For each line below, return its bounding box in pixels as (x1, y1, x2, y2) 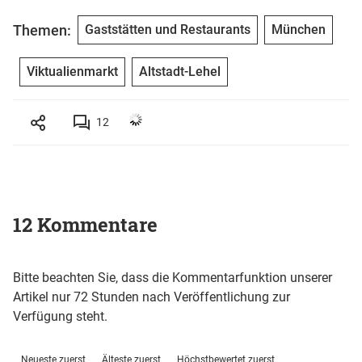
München (271, 22, 326, 38)
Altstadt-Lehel (139, 64, 221, 80)
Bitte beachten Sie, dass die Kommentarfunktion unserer (13, 269, 332, 285)
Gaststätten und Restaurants (85, 22, 250, 38)
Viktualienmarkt (27, 64, 118, 80)
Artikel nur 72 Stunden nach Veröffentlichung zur (13, 288, 290, 305)
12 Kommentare (13, 211, 158, 238)
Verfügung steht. (13, 308, 107, 324)
